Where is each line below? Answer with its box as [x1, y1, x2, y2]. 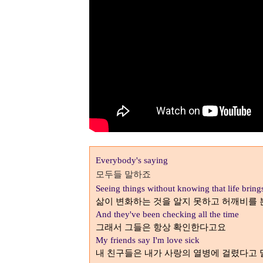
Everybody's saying [96, 156, 168, 165]
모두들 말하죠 [96, 169, 153, 180]
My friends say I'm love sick [96, 235, 200, 245]
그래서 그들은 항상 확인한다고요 [96, 222, 226, 232]
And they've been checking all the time [96, 210, 239, 219]
